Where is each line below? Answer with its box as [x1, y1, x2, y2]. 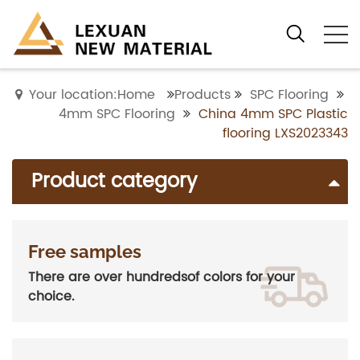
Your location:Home [29, 84, 155, 106]
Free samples [28, 241, 141, 263]
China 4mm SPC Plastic [198, 104, 348, 125]
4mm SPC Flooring [59, 104, 175, 125]
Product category [31, 166, 197, 198]
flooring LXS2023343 [223, 123, 348, 145]
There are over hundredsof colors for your [28, 267, 295, 288]
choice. [28, 286, 75, 308]
